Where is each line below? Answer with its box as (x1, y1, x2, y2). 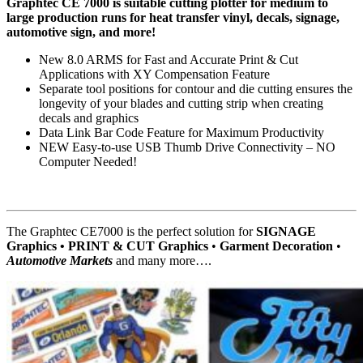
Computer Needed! (39, 155, 137, 169)
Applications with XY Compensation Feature (39, 67, 270, 82)
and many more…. (113, 254, 211, 268)
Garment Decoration (220, 239, 333, 254)
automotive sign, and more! (6, 25, 156, 40)
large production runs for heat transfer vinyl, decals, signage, (6, 11, 340, 25)
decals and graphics (39, 111, 139, 126)
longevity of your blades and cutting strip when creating (39, 96, 323, 111)
